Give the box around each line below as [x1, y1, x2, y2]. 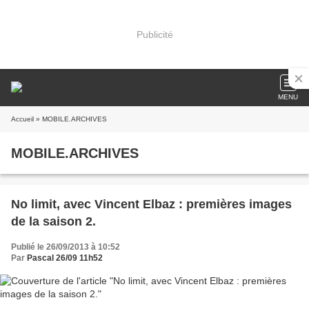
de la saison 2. [11, 215, 96, 228]
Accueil [11, 115, 34, 123]
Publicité [136, 28, 173, 40]
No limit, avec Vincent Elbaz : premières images [11, 197, 292, 211]
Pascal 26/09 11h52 [27, 253, 103, 263]
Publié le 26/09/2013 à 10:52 [11, 242, 120, 252]
